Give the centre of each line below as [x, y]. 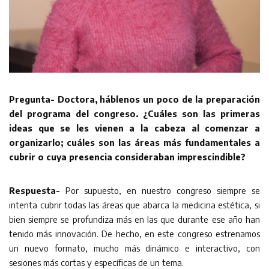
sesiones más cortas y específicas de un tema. [96, 262]
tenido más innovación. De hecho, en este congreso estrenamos [134, 233]
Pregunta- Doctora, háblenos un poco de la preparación [134, 99]
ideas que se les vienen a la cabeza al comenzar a [134, 128]
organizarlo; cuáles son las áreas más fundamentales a [134, 142]
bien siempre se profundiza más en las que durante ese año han [134, 219]
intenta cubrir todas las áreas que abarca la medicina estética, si [134, 204]
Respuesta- [35, 190]
